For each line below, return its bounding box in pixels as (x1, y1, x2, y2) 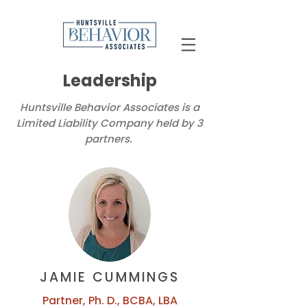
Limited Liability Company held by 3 (16, 116, 203, 130)
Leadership (62, 69, 157, 92)
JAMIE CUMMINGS (40, 268, 180, 286)
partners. (84, 132, 135, 146)
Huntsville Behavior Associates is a (20, 100, 199, 114)
